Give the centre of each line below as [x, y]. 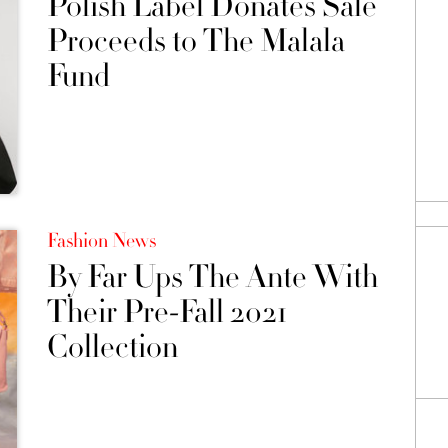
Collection [112, 346]
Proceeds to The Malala [195, 40]
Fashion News [101, 240]
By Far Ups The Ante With [212, 276]
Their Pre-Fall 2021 [166, 311]
